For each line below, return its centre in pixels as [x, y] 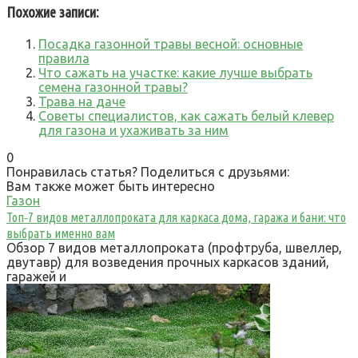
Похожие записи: [53, 13]
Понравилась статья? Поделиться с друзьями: [148, 171]
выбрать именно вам [61, 233]
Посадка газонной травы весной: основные [171, 44]
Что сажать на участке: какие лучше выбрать [175, 72]
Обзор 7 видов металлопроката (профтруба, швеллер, [174, 247]
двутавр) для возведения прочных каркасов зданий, [168, 262]
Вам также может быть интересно [111, 186]
